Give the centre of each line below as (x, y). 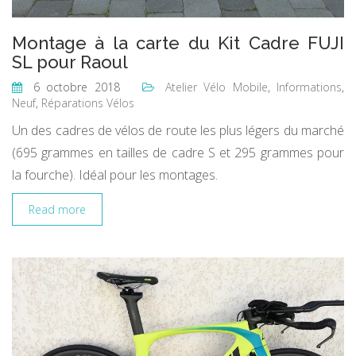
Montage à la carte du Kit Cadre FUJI (178, 43)
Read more (57, 209)
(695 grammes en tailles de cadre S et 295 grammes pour (178, 153)
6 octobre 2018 (73, 87)
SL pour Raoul (70, 62)
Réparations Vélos (88, 103)
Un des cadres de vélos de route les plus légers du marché (178, 130)
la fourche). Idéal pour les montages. (115, 175)
